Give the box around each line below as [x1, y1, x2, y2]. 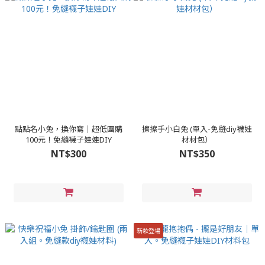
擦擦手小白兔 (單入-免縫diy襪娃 [141, 124, 252, 134]
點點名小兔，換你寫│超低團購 [14, 124, 122, 134]
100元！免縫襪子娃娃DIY [25, 134, 112, 145]
